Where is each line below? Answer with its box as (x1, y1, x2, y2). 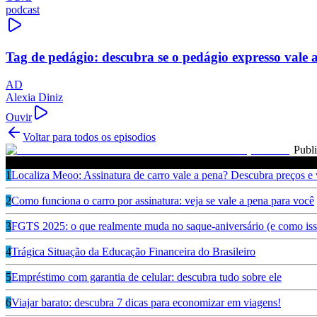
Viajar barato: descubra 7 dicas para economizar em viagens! (11, 296, 281, 309)
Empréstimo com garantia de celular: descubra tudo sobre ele (11, 270, 282, 283)
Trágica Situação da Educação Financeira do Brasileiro (11, 245, 255, 258)
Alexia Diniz (6, 91, 63, 103)
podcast (6, 4, 40, 16)
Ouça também (6, 156, 68, 168)
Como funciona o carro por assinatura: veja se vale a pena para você (11, 194, 314, 207)
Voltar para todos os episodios (23, 130, 156, 143)
